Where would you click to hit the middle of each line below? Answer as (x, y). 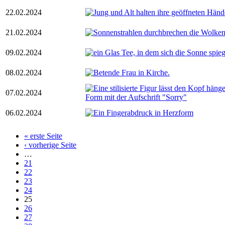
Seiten (20, 140)
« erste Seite (43, 136)
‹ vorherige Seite (50, 145)
